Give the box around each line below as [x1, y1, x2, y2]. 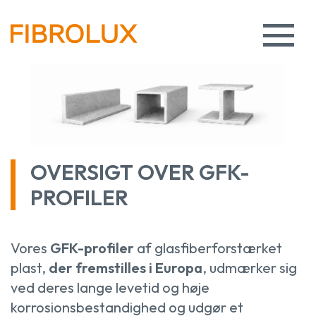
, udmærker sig [202, 258, 297, 276]
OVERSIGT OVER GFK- [30, 158, 250, 186]
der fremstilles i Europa [49, 258, 202, 276]
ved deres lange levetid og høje [11, 278, 209, 296]
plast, [11, 258, 49, 276]
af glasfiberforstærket [134, 238, 282, 257]
